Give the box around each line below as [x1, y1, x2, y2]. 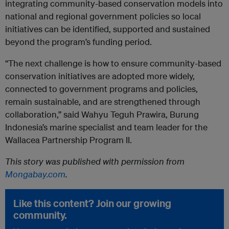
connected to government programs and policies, [5, 83, 198, 95]
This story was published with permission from [5, 156, 185, 167]
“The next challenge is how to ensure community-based [5, 58, 221, 69]
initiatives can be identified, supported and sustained [5, 24, 210, 35]
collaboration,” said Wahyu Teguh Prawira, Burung [5, 109, 199, 120]
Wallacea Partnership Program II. [5, 134, 132, 146]
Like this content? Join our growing [13, 197, 171, 210]
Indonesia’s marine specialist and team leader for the [5, 122, 208, 133]
